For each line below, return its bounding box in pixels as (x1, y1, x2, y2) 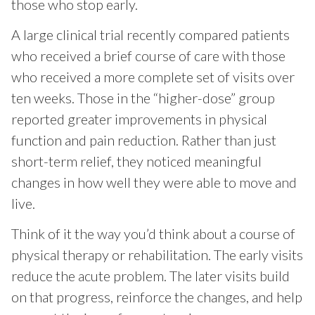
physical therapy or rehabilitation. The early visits (11, 245, 303, 263)
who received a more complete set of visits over (11, 67, 295, 85)
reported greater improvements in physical (11, 110, 267, 127)
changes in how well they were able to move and (11, 173, 297, 191)
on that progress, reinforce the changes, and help (11, 288, 302, 305)
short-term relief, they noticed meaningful (11, 152, 262, 169)
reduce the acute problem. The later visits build (11, 266, 290, 284)
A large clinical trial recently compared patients (11, 25, 290, 43)
